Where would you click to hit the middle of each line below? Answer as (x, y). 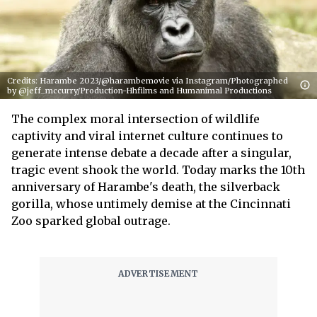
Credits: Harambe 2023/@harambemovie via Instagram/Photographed (148, 81)
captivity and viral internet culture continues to (147, 136)
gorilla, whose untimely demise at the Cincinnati (151, 204)
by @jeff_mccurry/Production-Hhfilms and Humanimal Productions (139, 91)
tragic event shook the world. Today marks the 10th (158, 170)
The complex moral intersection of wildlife (136, 119)
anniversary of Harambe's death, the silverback (146, 187)
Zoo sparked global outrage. (91, 221)
